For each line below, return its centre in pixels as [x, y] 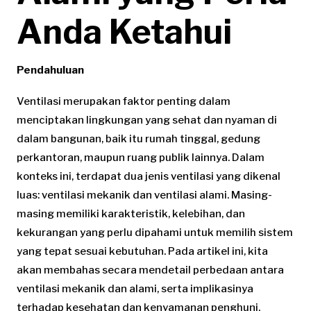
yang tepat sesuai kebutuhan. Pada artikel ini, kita [142, 251]
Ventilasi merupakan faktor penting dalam [124, 101]
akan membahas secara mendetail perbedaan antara [150, 270]
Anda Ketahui [124, 32]
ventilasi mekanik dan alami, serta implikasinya [135, 288]
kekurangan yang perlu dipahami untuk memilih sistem [155, 232]
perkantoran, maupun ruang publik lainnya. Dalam [141, 157]
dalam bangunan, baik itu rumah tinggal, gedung [138, 138]
